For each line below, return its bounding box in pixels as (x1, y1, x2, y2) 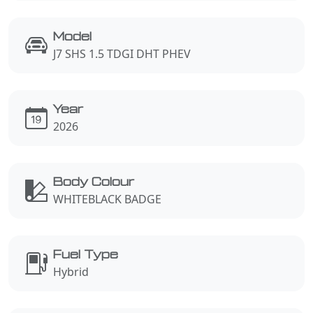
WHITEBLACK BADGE (53, 191, 161, 207)
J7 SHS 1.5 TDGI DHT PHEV (53, 45, 191, 61)
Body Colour (53, 176, 134, 188)
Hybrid (53, 263, 89, 279)
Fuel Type (53, 249, 118, 261)
